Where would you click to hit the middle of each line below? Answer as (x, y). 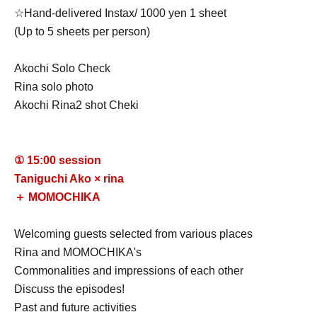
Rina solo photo (54, 86)
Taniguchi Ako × (57, 178)
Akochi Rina (45, 105)
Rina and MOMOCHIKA (74, 252)
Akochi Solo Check (62, 68)
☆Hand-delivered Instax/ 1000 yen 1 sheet (120, 13)
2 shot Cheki (107, 105)
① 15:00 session (58, 160)
